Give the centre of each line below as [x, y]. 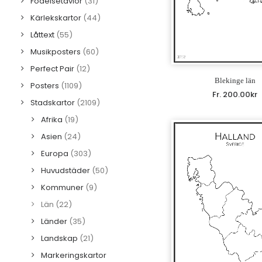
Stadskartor [53, 103]
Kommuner [62, 187]
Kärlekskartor [56, 18]
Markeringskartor [74, 255]
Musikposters [56, 52]
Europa [55, 154]
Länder [54, 221]
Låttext [42, 35]
